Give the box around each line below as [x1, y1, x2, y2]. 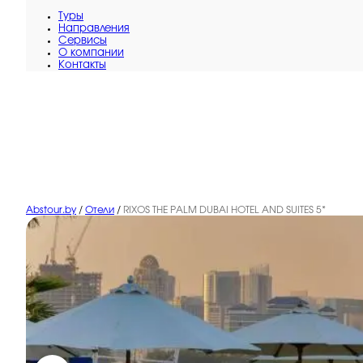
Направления [58, 23, 130, 34]
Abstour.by [26, 205, 76, 215]
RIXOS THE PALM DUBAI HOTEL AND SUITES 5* [123, 205, 326, 215]
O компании [58, 48, 124, 58]
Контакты [58, 60, 106, 70]
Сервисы [58, 36, 107, 46]
